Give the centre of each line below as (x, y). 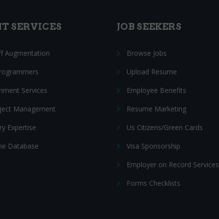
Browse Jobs (147, 53)
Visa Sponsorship (153, 146)
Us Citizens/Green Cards (165, 127)
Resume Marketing (156, 109)
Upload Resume (152, 72)
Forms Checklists (153, 183)
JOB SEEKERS (149, 27)
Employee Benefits (156, 90)
